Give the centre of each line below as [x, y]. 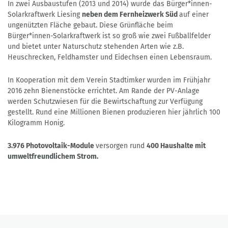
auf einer [194, 15]
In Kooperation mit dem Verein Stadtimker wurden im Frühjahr [109, 80]
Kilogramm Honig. [36, 123]
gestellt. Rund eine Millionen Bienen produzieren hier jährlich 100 [114, 112]
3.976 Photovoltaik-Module [52, 146]
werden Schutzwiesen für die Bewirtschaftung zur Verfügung [105, 102]
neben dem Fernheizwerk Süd [131, 15]
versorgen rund [121, 146]
